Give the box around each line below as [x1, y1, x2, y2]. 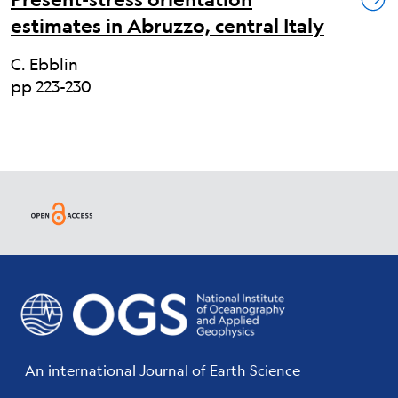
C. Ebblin [11, 54, 78, 75]
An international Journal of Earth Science [25, 360, 300, 379]
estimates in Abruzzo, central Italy [11, 13, 324, 38]
